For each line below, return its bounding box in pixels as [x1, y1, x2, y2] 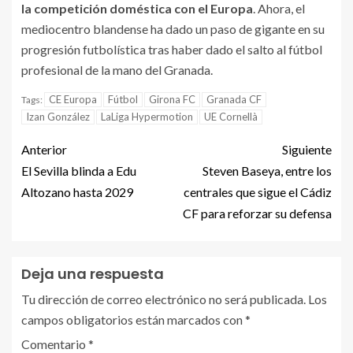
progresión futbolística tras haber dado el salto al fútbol [21, 42, 322, 57]
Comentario [21, 336, 88, 351]
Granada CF [206, 93, 262, 106]
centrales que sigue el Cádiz [184, 184, 332, 199]
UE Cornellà [204, 110, 258, 123]
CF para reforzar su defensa [183, 206, 332, 221]
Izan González [26, 110, 90, 123]
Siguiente [282, 142, 332, 157]
